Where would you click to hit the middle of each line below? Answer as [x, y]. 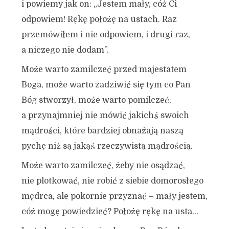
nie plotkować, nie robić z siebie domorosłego [112, 181]
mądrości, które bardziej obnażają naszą [102, 131]
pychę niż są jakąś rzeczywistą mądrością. [107, 146]
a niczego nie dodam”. [65, 50]
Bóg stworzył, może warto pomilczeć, [96, 100]
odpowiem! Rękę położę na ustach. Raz [99, 19]
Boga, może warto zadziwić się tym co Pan [106, 85]
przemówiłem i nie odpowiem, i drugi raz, [106, 35]
